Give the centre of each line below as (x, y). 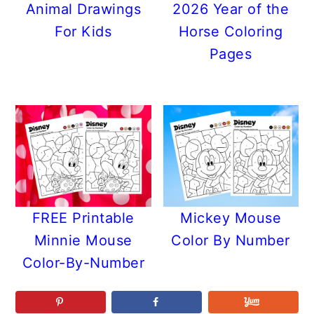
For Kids (83, 32)
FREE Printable (83, 218)
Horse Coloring (231, 32)
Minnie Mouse (83, 241)
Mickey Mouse (231, 218)
